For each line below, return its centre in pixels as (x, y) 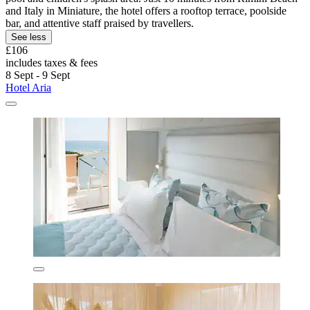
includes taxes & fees (52, 63)
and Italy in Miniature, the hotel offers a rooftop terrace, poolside (146, 11)
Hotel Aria (28, 88)
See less (29, 37)
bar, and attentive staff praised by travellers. (100, 24)
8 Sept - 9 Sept (38, 75)
